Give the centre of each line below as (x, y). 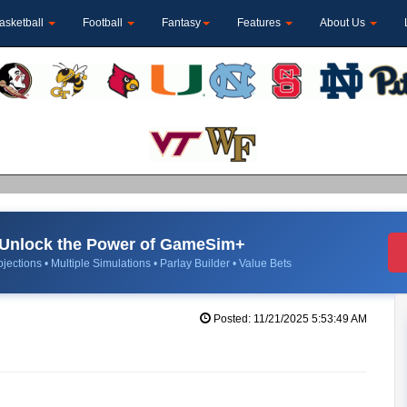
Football (104, 23)
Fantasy (181, 23)
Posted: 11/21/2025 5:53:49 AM (288, 318)
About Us (344, 23)
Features (260, 23)
